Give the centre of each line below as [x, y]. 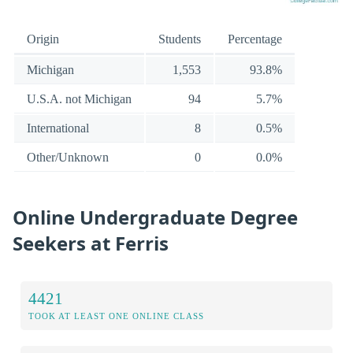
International [58, 128]
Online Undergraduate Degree [155, 217]
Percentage [255, 39]
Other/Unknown [68, 158]
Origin [43, 39]
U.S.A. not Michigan [79, 99]
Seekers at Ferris [91, 243]
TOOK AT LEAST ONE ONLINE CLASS [116, 316]
